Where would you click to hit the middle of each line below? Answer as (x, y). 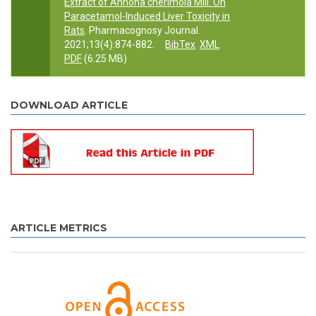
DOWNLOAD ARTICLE (69, 105)
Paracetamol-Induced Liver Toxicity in (147, 17)
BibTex (181, 45)
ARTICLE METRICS (59, 228)
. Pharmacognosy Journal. (142, 31)
